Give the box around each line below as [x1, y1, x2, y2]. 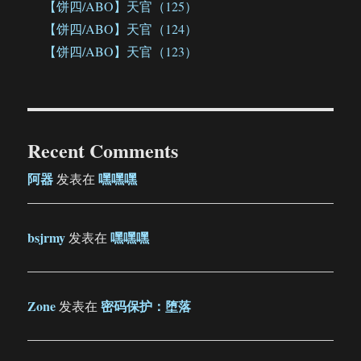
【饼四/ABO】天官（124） [44, 20, 198, 38]
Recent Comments [27, 136, 179, 165]
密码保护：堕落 [101, 297, 192, 316]
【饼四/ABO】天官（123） [44, 43, 198, 60]
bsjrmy [27, 228, 66, 247]
